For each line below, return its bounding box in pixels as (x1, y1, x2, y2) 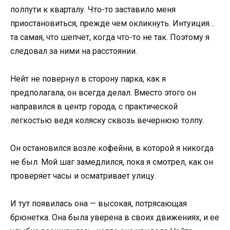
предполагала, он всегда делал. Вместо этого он (10, 88, 196, 98)
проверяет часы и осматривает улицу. (10, 171, 156, 181)
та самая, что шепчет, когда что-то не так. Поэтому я (10, 32, 209, 42)
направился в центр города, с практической (10, 102, 178, 112)
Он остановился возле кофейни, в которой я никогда (10, 143, 214, 154)
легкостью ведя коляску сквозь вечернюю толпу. (10, 116, 204, 126)
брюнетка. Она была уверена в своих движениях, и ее (10, 213, 219, 223)
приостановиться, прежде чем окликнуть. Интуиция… (10, 18, 215, 28)
